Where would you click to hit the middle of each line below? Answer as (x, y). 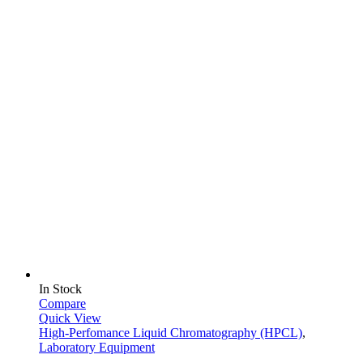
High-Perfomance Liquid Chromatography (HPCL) (171, 333)
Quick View (70, 318)
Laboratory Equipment (97, 348)
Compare (62, 304)
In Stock (60, 289)
